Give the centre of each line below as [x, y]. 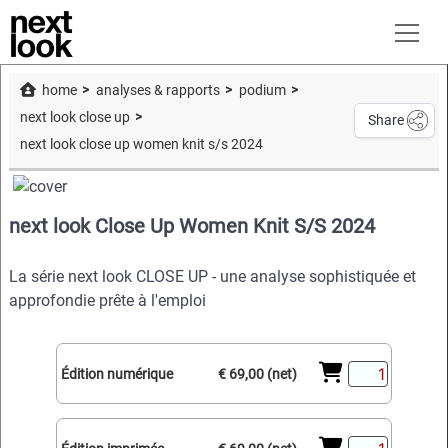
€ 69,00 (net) [257, 373]
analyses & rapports [157, 91]
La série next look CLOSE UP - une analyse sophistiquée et [212, 277]
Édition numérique [116, 373]
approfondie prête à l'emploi [107, 301]
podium [263, 91]
